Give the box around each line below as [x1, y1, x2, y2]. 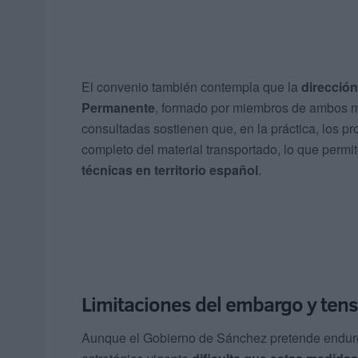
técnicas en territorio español [82, 160, 258, 179]
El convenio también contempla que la [82, 77, 301, 96]
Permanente [82, 97, 155, 117]
